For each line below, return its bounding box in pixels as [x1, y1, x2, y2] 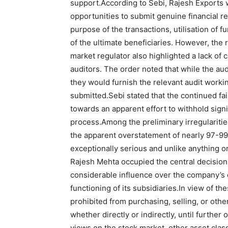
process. [70, 117, 101, 127]
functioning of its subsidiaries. [70, 183, 179, 193]
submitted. [70, 91, 108, 100]
